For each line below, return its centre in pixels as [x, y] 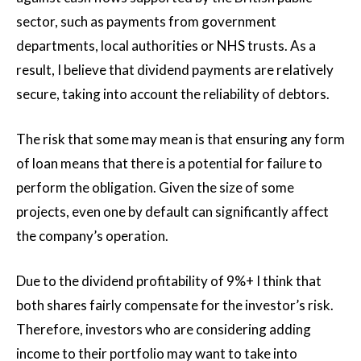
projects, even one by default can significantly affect [172, 211]
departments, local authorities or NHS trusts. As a [166, 45]
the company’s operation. [92, 235]
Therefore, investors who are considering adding [164, 329]
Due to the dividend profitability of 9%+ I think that [169, 280]
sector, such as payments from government [146, 21]
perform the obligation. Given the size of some [155, 187]
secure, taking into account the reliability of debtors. [173, 93]
